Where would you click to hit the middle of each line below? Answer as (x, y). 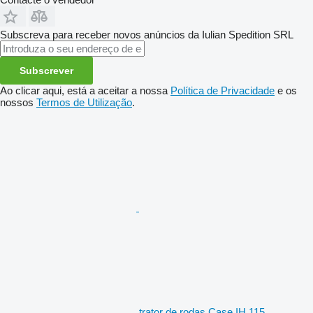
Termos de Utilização (84, 102)
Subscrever (46, 70)
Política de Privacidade (223, 90)
